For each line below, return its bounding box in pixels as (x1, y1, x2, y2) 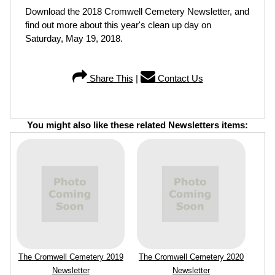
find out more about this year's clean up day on (25, 20, 211, 30)
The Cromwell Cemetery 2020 (138, 252, 244, 261)
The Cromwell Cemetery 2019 (18, 252, 123, 261)
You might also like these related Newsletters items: (27, 120, 248, 130)
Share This (87, 73, 133, 83)
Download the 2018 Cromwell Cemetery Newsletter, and (25, 6, 249, 17)
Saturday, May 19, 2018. (25, 33, 123, 44)
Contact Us (155, 73, 203, 83)
